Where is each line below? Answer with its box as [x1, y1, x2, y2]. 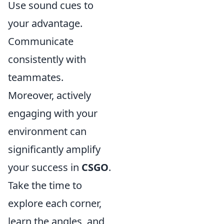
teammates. [8, 70, 63, 84]
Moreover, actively [8, 88, 91, 102]
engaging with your [8, 106, 97, 120]
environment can [8, 124, 86, 138]
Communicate [8, 34, 73, 48]
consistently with [8, 52, 86, 66]
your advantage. [8, 16, 82, 30]
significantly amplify [8, 142, 100, 156]
